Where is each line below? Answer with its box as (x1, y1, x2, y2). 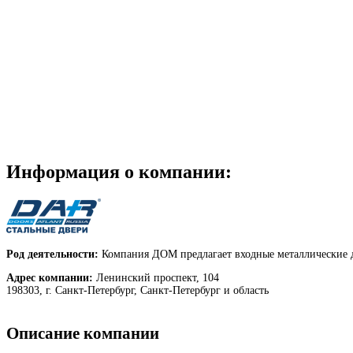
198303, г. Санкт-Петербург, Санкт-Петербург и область (6, 284, 269, 297)
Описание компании (6, 323, 159, 343)
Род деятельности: (6, 248, 98, 261)
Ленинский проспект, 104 (93, 272, 219, 284)
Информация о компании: (6, 162, 232, 183)
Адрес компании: (6, 272, 93, 284)
